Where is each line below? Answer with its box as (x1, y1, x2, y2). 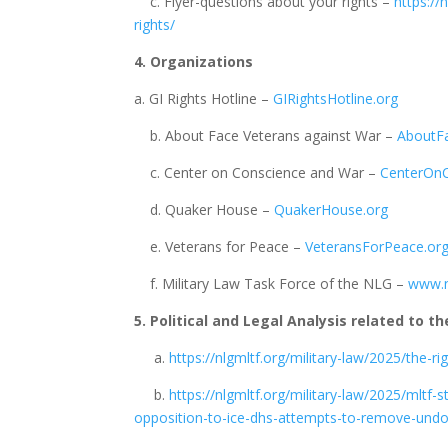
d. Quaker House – (134, 200, 275, 219)
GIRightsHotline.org (273, 89, 399, 108)
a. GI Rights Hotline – (134, 89, 274, 108)
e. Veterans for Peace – (134, 237, 306, 256)
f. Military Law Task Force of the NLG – (134, 274, 405, 293)
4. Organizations (134, 52, 254, 71)
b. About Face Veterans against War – (134, 126, 398, 145)
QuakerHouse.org (274, 200, 389, 219)
